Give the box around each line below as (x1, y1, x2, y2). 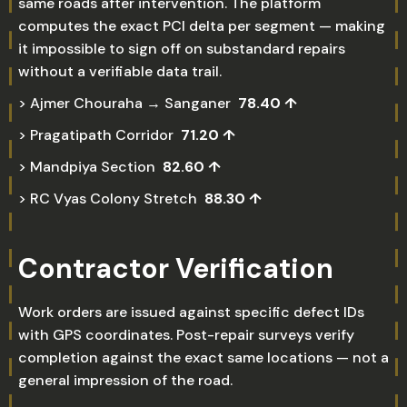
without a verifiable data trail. (18, 62, 222, 81)
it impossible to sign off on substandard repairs (18, 39, 345, 58)
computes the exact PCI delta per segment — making (18, 16, 385, 35)
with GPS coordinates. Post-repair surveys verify (18, 325, 354, 344)
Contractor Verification (18, 251, 333, 286)
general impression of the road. (18, 371, 233, 390)
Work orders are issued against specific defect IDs (18, 303, 364, 322)
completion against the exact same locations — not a (18, 348, 389, 367)
